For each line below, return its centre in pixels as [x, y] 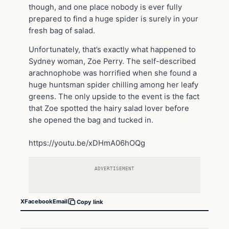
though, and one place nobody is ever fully [105, 7]
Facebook [39, 202]
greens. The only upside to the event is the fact [114, 97]
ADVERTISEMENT [114, 168]
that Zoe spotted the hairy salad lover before [109, 109]
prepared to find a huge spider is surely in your [113, 19]
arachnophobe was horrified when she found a [113, 73]
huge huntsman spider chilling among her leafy [113, 85]
